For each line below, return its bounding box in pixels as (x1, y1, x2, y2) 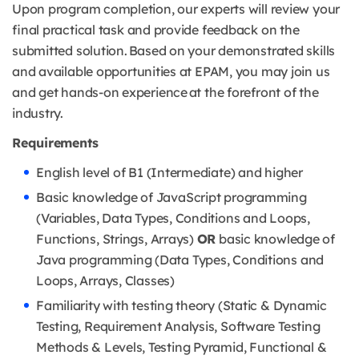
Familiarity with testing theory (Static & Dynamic (36, 297, 327, 314)
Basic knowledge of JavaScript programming (36, 189, 307, 206)
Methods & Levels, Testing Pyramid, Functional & (36, 339, 327, 356)
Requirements (12, 135, 99, 151)
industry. (12, 105, 63, 122)
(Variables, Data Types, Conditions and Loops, (36, 210, 310, 227)
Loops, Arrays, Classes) (36, 272, 175, 289)
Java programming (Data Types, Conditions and (36, 252, 325, 268)
